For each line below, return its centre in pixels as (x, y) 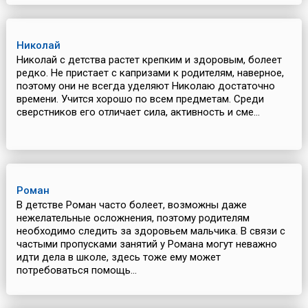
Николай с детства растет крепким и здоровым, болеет (149, 60)
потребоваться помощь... (76, 271)
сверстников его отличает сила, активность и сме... (138, 112)
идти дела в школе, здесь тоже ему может (118, 257)
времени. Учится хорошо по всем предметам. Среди (140, 99)
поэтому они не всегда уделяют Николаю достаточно (145, 86)
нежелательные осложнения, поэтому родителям (133, 218)
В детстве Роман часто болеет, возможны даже (131, 205)
